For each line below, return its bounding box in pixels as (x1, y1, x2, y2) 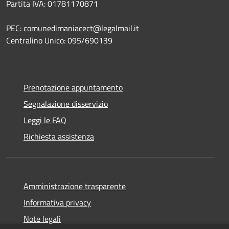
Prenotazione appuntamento (24, 81, 123, 94)
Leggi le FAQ (24, 113, 66, 126)
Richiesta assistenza (24, 130, 94, 143)
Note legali (24, 212, 61, 225)
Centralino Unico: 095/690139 (6, 34, 112, 47)
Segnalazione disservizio (24, 97, 108, 110)
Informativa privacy (24, 196, 91, 209)
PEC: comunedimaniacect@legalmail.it (6, 21, 139, 34)
